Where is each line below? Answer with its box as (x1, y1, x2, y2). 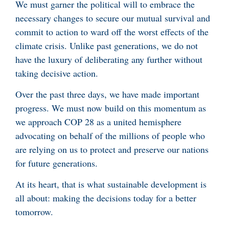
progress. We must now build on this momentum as (15, 101, 206, 114)
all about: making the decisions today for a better (15, 192, 196, 204)
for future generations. (15, 156, 101, 169)
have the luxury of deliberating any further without (15, 53, 202, 65)
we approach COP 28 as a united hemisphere (15, 115, 181, 128)
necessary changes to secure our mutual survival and (15, 11, 210, 24)
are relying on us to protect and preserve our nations (15, 143, 209, 155)
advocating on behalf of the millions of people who (15, 129, 205, 142)
